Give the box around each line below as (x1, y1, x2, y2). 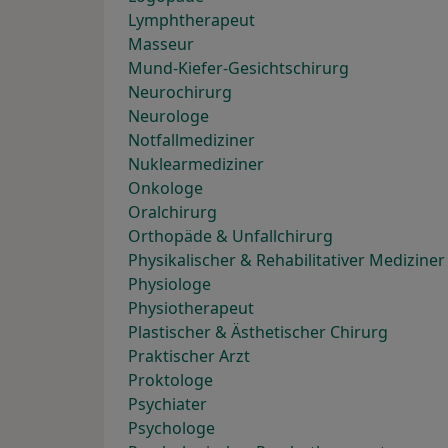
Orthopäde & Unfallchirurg (128, 225, 333, 248)
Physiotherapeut (128, 297, 254, 320)
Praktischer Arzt (128, 345, 250, 368)
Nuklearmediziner (128, 153, 264, 176)
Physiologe (128, 273, 211, 296)
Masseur (128, 33, 194, 56)
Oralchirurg (128, 201, 217, 224)
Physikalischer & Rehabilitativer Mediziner (128, 249, 445, 272)
